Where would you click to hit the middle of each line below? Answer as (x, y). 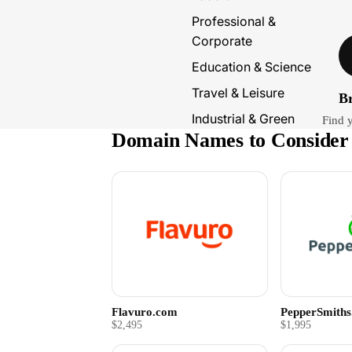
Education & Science (251, 67)
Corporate (222, 41)
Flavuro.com (145, 311)
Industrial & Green (243, 119)
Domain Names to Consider (230, 140)
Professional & (234, 21)
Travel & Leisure (238, 93)
